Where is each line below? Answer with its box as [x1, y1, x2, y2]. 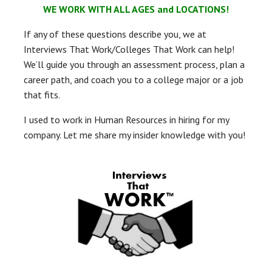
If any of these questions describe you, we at [24, 28, 206, 40]
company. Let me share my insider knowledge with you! [24, 129, 245, 141]
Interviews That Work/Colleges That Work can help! [24, 43, 237, 55]
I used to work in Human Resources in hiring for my [24, 114, 229, 126]
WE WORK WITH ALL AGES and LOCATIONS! [43, 3, 229, 15]
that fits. [24, 89, 60, 101]
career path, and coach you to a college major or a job [24, 73, 243, 86]
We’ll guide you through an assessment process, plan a [24, 58, 245, 70]
